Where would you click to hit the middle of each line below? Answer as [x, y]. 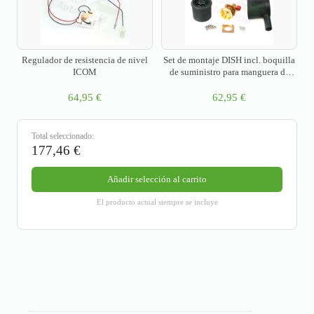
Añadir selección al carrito [157, 179]
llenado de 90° [229, 84]
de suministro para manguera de [229, 72]
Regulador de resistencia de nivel [85, 60]
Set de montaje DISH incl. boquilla [229, 60]
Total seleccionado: [63, 136]
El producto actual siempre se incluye [157, 202]
